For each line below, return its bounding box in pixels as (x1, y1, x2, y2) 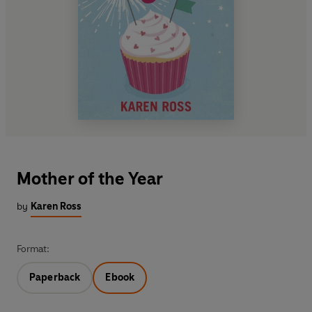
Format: (17, 243, 49, 256)
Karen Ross (31, 201, 81, 213)
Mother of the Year (17, 169, 163, 189)
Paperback (29, 272, 81, 284)
